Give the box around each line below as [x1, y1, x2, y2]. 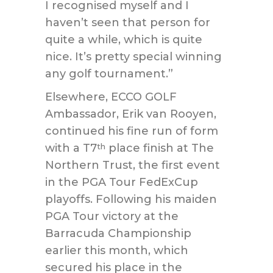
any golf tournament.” [45, 67, 173, 80]
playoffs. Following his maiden [45, 193, 217, 206]
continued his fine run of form [45, 124, 218, 138]
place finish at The [105, 141, 214, 155]
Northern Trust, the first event [45, 158, 220, 172]
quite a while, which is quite [45, 33, 202, 46]
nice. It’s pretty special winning [45, 50, 222, 63]
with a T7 [45, 141, 97, 155]
